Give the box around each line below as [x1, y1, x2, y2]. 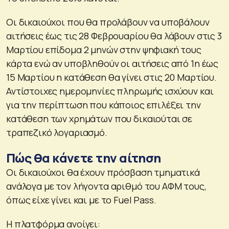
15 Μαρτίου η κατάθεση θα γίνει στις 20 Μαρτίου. [6, 71, 217, 83]
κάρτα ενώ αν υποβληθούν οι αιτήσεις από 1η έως [6, 57, 219, 70]
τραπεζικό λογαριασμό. [6, 126, 107, 139]
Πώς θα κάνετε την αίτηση [6, 149, 161, 166]
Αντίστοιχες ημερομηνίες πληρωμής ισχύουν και [6, 84, 214, 97]
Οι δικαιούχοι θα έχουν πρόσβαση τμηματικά [6, 166, 200, 178]
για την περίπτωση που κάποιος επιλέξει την [6, 98, 201, 111]
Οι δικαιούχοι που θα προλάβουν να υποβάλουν [6, 15, 210, 28]
